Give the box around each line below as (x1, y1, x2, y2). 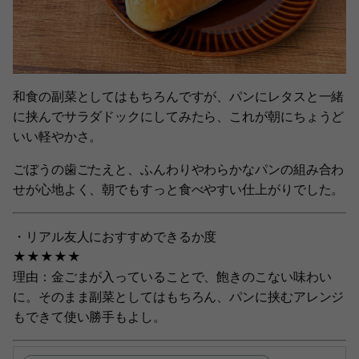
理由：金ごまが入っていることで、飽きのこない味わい (13, 268, 332, 284)
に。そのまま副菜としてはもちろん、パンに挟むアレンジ (13, 288, 345, 305)
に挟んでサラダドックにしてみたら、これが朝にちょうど (13, 108, 345, 124)
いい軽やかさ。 (13, 128, 103, 144)
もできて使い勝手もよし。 (13, 309, 166, 325)
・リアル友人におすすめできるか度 (13, 228, 217, 244)
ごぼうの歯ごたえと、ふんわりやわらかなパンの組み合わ (13, 161, 345, 177)
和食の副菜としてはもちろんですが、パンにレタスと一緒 (13, 88, 345, 104)
